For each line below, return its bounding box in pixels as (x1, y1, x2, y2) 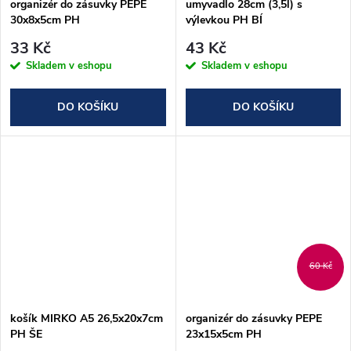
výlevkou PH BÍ (185, 12, 262, 27)
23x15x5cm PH (185, 327, 262, 342)
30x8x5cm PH (10, 12, 80, 27)
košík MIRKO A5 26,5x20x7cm (10, 311, 163, 327)
